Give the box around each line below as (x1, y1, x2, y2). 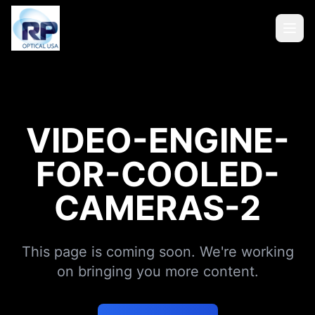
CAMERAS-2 (54, 187, 261, 229)
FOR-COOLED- (35, 153, 280, 195)
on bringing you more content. (56, 263, 259, 280)
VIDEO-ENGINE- (25, 120, 290, 161)
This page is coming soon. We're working (21, 243, 294, 260)
